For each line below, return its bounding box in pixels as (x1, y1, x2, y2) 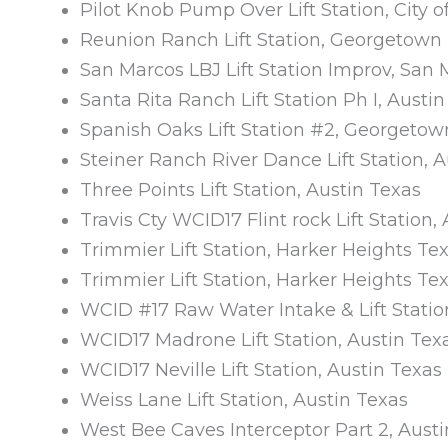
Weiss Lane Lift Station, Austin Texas (80, 388, 408, 411)
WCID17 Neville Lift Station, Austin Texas (80, 358, 442, 381)
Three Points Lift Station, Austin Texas (80, 178, 421, 201)
